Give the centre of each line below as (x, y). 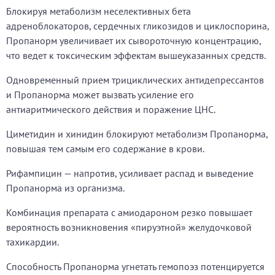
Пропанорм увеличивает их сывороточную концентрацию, (134, 41)
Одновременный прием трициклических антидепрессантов (135, 80)
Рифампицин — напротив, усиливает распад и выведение (130, 173)
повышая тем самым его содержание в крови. (105, 149)
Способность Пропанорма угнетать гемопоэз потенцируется (135, 266)
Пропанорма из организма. (65, 188)
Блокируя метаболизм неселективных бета (99, 11)
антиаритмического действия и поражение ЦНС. (111, 109)
